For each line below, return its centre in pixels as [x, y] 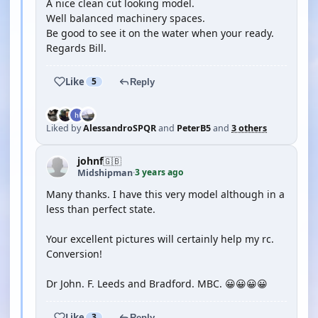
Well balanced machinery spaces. [126, 18]
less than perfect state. [101, 209]
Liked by [65, 128]
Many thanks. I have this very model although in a [165, 194]
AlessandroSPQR [120, 128]
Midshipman [105, 172]
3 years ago [159, 172]
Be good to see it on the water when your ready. [160, 33]
